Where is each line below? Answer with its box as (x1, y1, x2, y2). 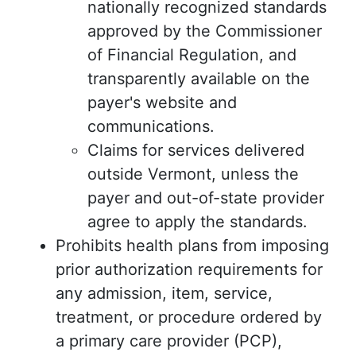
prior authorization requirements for (56, 260, 323, 280)
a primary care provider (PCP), (56, 331, 282, 351)
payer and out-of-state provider (87, 188, 324, 208)
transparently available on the (87, 69, 310, 89)
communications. (87, 117, 215, 137)
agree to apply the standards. (87, 212, 308, 232)
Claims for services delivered (87, 141, 304, 161)
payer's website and (87, 93, 237, 113)
